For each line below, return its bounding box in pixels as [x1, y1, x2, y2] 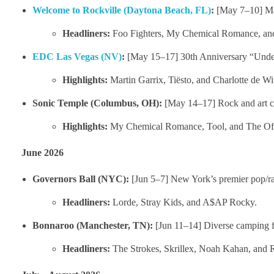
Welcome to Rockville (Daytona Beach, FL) [32, 4, 211, 15]
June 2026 [21, 147, 64, 158]
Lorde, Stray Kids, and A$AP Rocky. [110, 196, 257, 207]
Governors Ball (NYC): [32, 173, 129, 184]
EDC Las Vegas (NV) [32, 51, 122, 62]
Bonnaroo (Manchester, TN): [32, 220, 153, 231]
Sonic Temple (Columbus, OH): [32, 97, 162, 108]
